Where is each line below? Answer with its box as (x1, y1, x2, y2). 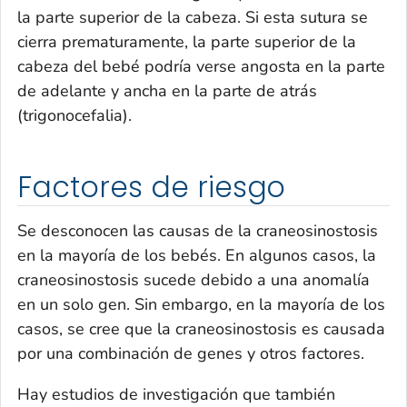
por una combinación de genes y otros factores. (17, 342, 364, 364)
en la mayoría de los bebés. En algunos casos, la (17, 243, 376, 266)
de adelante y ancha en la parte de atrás (17, 80, 317, 103)
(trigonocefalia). (17, 104, 132, 127)
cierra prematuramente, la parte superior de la (17, 31, 356, 54)
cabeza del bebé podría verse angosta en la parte (17, 55, 385, 78)
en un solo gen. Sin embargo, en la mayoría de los (17, 293, 385, 315)
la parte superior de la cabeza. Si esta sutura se (17, 6, 368, 29)
